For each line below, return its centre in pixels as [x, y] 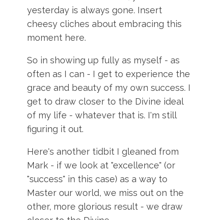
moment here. [57, 38]
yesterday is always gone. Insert [95, 10]
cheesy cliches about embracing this [105, 24]
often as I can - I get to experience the [109, 74]
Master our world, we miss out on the [106, 193]
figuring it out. [55, 129]
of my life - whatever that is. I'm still [102, 115]
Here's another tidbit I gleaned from [103, 151]
